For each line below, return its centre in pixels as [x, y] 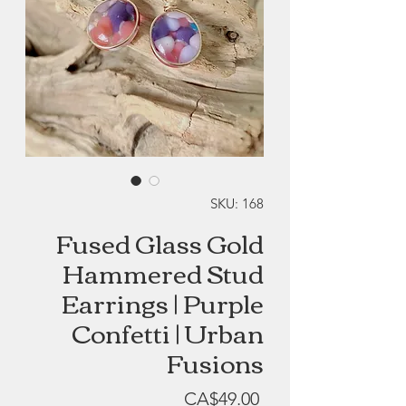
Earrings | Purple [163, 302]
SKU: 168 [237, 204]
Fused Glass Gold [160, 242]
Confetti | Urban [168, 332]
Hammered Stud [163, 272]
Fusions [215, 362]
